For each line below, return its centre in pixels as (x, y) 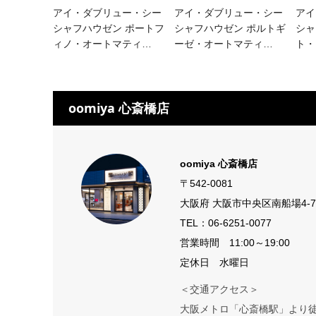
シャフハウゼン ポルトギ (230, 28)
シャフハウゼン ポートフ (108, 28)
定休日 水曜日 (214, 262)
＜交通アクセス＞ (219, 289)
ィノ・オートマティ (97, 43)
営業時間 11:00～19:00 (235, 242)
